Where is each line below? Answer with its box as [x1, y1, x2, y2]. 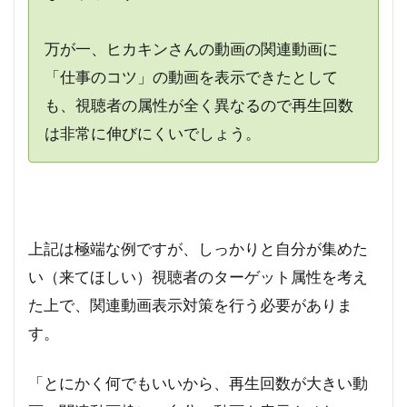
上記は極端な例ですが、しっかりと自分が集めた [28, 239, 368, 259]
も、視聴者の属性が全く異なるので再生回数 [44, 94, 353, 114]
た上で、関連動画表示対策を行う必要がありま [28, 295, 352, 315]
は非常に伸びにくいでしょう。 [44, 123, 261, 143]
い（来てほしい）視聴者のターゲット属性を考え [28, 267, 368, 287]
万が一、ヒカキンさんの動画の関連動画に [44, 38, 338, 58]
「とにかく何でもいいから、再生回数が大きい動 [28, 373, 368, 393]
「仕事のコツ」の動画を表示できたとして [44, 66, 338, 86]
